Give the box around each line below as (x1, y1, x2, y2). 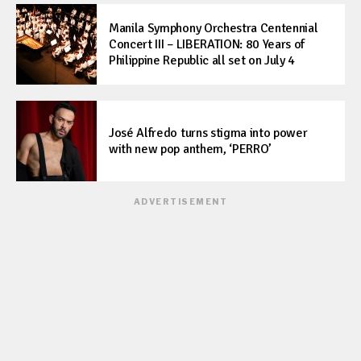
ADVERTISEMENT (133, 197, 228, 207)
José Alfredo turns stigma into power (109, 125, 308, 142)
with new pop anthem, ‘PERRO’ (109, 141, 272, 158)
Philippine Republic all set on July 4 (109, 52, 296, 69)
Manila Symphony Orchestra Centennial (109, 20, 318, 37)
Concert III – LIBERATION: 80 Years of (109, 36, 305, 53)
